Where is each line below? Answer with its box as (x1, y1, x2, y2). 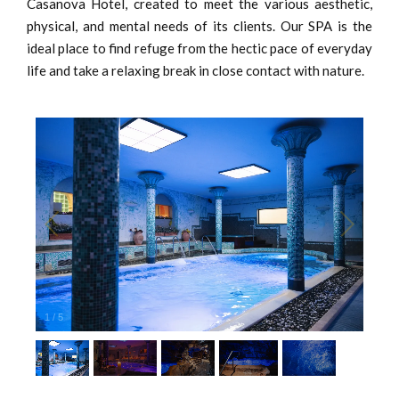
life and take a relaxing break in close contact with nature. (27, 62, 364, 78)
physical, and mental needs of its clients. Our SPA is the (27, 18, 372, 34)
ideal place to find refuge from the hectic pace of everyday (27, 40, 372, 56)
